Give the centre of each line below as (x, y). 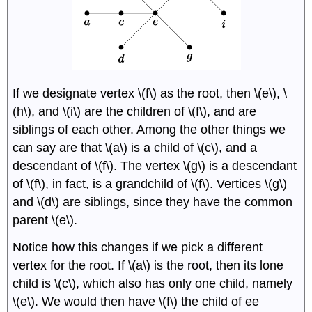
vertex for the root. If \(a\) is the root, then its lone (148, 265)
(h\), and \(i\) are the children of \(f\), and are (135, 111)
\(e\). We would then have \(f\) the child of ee (136, 301)
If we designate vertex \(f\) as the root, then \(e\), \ (150, 93)
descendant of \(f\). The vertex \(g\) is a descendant (155, 165)
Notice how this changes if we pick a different (138, 247)
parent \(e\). (45, 220)
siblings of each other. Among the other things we (149, 129)
